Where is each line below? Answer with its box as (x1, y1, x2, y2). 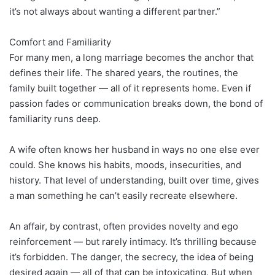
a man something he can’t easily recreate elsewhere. (9, 189, 238, 201)
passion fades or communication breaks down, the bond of (9, 97, 263, 109)
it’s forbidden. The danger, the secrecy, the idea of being (9, 250, 254, 263)
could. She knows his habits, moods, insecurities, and (9, 158, 241, 171)
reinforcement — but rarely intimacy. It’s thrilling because (9, 235, 257, 247)
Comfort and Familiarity (9, 36, 111, 48)
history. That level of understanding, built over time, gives (9, 174, 259, 186)
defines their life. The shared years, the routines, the (9, 66, 238, 79)
